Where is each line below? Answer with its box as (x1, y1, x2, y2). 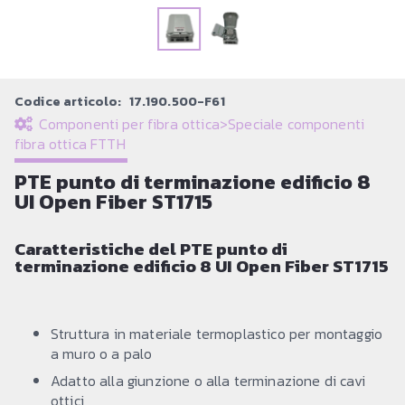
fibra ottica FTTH (14, 132, 126, 155)
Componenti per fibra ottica (38, 112, 220, 135)
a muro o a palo (51, 342, 153, 364)
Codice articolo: (14, 90, 125, 111)
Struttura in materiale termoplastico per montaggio (51, 322, 383, 344)
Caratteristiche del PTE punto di (14, 235, 287, 262)
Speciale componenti (228, 112, 365, 135)
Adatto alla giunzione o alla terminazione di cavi (51, 369, 365, 391)
